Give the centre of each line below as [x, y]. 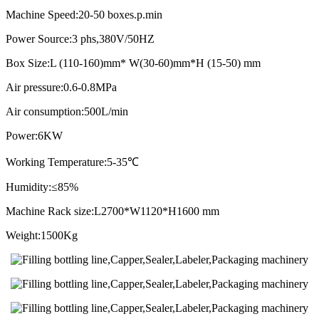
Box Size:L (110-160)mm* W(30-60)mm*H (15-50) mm [133, 63]
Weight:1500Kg [42, 235]
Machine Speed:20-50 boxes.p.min [84, 14]
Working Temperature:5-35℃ [72, 162]
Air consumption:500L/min [67, 111]
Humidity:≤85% [42, 187]
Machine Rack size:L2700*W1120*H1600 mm [113, 211]
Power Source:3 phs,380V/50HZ [80, 38]
